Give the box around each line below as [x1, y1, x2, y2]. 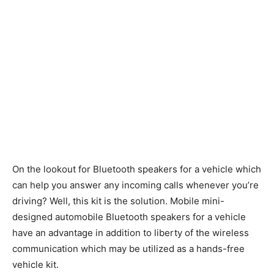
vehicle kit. [12, 258, 59, 270]
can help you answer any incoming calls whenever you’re [12, 179, 259, 191]
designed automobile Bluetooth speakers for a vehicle [12, 210, 246, 223]
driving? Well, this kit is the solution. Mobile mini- [12, 194, 224, 207]
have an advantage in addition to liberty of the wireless [12, 226, 249, 239]
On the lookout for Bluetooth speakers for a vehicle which [12, 163, 261, 175]
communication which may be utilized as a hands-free [12, 242, 245, 254]
